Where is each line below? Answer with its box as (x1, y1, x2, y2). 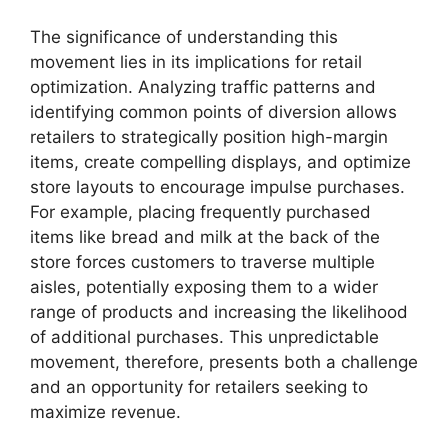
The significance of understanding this (30, 26, 338, 47)
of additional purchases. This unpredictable (30, 326, 379, 347)
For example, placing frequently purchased (30, 201, 371, 222)
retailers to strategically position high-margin (30, 126, 388, 147)
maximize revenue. (30, 401, 181, 422)
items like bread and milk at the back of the (30, 226, 380, 247)
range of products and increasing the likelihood (30, 301, 408, 322)
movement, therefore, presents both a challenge (30, 351, 418, 372)
